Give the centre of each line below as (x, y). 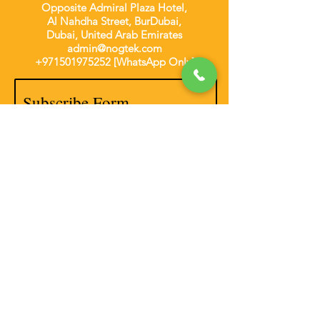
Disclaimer (113, 305)
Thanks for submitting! (81, 169)
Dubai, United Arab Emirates (114, 34)
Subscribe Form (76, 102)
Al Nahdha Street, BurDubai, (114, 21)
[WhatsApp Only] (152, 61)
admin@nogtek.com (114, 48)
